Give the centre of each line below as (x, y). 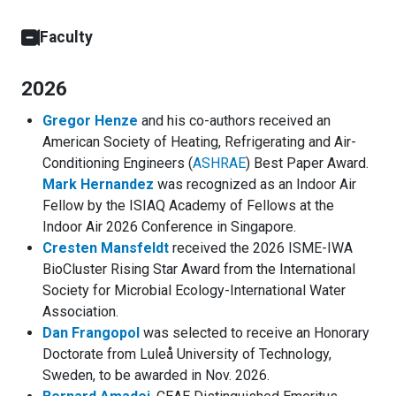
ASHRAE (219, 164)
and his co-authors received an (234, 121)
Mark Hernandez (98, 185)
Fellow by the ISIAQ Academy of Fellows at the (188, 206)
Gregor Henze (90, 121)
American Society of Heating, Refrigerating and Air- (199, 142)
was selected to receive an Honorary (255, 333)
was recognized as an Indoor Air (255, 185)
